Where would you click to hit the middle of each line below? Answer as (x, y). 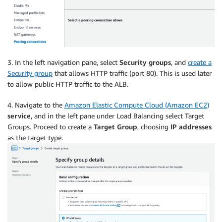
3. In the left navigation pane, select (63, 62)
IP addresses (191, 127)
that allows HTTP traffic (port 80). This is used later (132, 73)
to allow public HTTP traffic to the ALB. (68, 84)
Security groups (145, 62)
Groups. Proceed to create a (51, 127)
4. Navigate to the (36, 105)
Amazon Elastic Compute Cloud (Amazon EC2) (137, 105)
